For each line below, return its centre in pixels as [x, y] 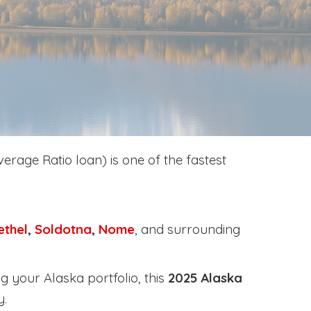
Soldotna [63, 229]
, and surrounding [187, 229]
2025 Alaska [205, 278]
